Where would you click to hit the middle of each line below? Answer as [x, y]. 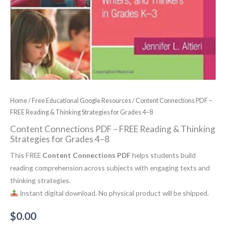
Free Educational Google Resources [81, 100]
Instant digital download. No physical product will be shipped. [113, 193]
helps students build [163, 155]
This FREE [26, 155]
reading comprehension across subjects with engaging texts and [110, 167]
